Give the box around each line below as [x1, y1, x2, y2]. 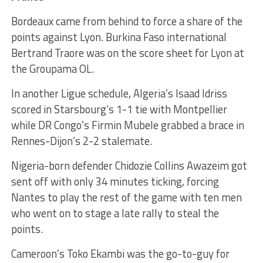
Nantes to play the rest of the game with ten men [11, 189, 242, 206]
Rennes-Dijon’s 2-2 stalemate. [11, 133, 152, 150]
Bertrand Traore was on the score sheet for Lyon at [11, 45, 244, 62]
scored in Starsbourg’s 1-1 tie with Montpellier [11, 101, 227, 118]
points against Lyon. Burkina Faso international [11, 29, 227, 46]
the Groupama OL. [11, 60, 94, 77]
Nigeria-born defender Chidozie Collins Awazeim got [11, 157, 247, 174]
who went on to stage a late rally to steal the [11, 205, 219, 222]
